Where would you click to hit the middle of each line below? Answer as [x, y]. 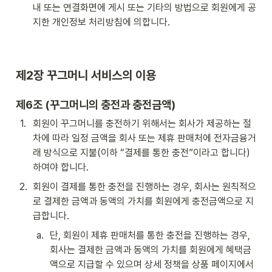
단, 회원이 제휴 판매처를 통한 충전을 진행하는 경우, [150, 235]
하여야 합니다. [61, 167]
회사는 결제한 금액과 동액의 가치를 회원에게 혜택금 [151, 250]
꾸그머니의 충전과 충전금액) [113, 104]
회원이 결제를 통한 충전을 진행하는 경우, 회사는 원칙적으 [144, 186]
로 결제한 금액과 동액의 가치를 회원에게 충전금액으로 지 [143, 201]
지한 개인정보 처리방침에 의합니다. [101, 22]
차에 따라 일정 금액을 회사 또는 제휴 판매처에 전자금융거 [144, 138]
